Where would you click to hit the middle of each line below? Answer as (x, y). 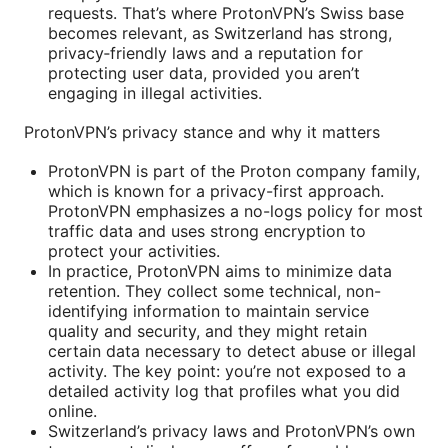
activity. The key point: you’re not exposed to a (227, 370)
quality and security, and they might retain (207, 330)
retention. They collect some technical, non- (214, 290)
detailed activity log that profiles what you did (224, 390)
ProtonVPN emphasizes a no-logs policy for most (235, 210)
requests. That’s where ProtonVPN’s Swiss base (226, 12)
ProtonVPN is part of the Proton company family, (234, 170)
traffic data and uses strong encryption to (207, 230)
